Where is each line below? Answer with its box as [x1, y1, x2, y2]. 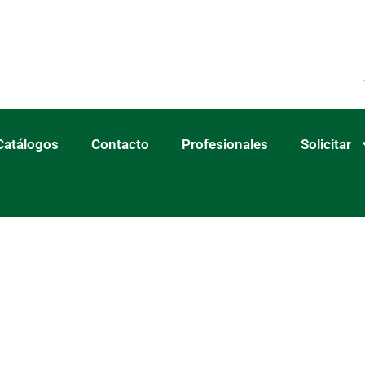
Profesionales [181, 135, 268, 152]
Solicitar [300, 135, 351, 152]
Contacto [90, 135, 149, 152]
